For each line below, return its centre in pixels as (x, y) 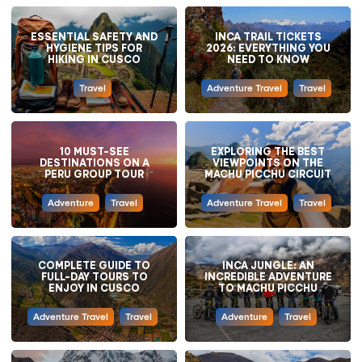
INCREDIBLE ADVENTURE (268, 276)
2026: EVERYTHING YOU (268, 47)
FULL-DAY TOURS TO (94, 276)
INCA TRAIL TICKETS (268, 36)
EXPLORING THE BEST (268, 150)
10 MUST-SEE (94, 150)
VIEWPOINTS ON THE (268, 162)
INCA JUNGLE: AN (268, 265)
